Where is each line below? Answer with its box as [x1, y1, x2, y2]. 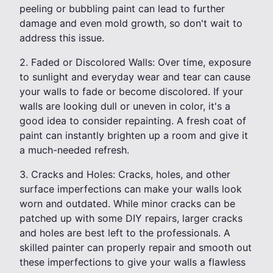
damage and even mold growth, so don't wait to [19, 17, 243, 30]
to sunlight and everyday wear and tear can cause [19, 71, 250, 83]
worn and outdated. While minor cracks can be [19, 197, 235, 210]
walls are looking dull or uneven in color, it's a [19, 100, 230, 113]
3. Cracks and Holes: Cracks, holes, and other [19, 168, 230, 181]
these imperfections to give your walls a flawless [19, 256, 246, 269]
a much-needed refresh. [19, 144, 129, 157]
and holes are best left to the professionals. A [19, 227, 230, 239]
